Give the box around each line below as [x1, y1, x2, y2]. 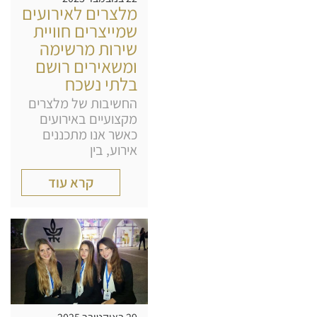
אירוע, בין [90, 140, 137, 159]
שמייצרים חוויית [33, 18, 137, 42]
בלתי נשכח [65, 71, 137, 96]
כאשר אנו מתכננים [42, 125, 137, 144]
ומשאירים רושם [35, 54, 137, 78]
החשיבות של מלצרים [28, 93, 137, 113]
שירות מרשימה [40, 36, 137, 60]
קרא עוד [48, 173, 93, 192]
